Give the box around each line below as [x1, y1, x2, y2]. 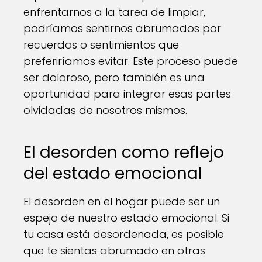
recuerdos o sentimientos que [23, 37, 179, 53]
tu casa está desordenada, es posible [23, 227, 224, 242]
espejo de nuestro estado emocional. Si [23, 211, 229, 226]
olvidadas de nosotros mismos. [23, 103, 187, 118]
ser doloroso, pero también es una [23, 70, 205, 85]
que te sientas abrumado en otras [23, 243, 205, 258]
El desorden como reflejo [23, 141, 224, 164]
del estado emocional [23, 162, 202, 185]
